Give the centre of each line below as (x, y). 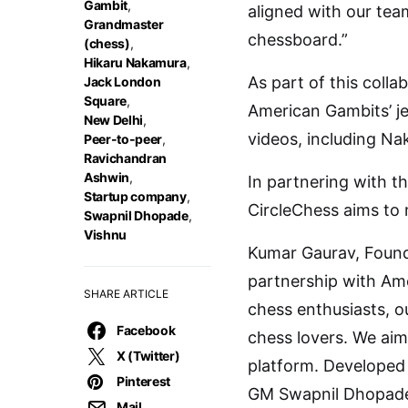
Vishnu (105, 235)
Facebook (146, 330)
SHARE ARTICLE (126, 294)
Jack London (122, 82)
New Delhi (113, 120)
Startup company (135, 196)
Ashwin (107, 177)
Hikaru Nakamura (135, 62)
